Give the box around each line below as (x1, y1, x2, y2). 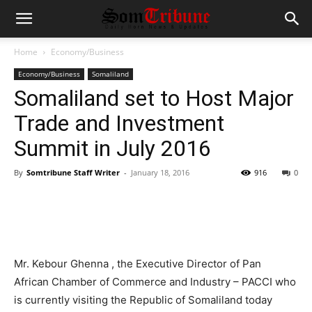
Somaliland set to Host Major (14, 85, 294, 111)
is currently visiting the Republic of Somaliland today (14, 293, 272, 306)
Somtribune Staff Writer (26, 167, 120, 178)
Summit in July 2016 (14, 135, 211, 162)
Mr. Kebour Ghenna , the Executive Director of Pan (14, 257, 261, 270)
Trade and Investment (14, 110, 224, 136)
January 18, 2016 (131, 167, 189, 178)
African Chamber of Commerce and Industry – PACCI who (14, 275, 296, 288)
